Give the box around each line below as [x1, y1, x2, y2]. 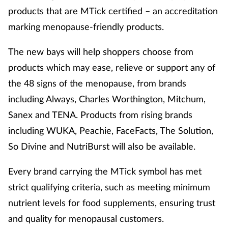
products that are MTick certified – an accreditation [8, 5, 218, 17]
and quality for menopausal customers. [8, 213, 169, 224]
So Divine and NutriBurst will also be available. [8, 140, 201, 152]
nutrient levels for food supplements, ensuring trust [8, 197, 215, 209]
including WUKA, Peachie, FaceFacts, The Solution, [8, 125, 213, 136]
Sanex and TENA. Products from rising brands [8, 109, 192, 121]
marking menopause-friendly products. [8, 21, 169, 33]
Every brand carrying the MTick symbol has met [8, 165, 202, 177]
